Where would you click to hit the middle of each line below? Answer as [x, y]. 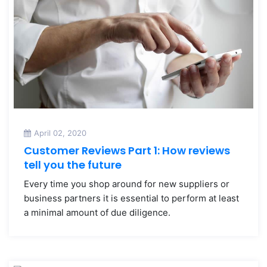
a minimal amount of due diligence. [97, 213]
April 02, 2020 [60, 133]
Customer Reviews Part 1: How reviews [127, 151]
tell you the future [73, 165]
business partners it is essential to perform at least [131, 198]
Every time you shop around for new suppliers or [127, 184]
